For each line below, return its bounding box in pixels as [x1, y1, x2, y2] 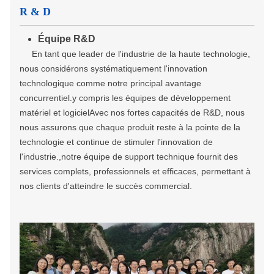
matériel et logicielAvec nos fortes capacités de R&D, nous [20, 107, 245, 117]
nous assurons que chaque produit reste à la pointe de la [20, 122, 240, 132]
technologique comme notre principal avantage [20, 78, 201, 88]
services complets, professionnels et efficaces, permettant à [20, 166, 251, 176]
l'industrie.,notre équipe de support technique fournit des [20, 151, 238, 161]
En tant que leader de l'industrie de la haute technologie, [32, 48, 250, 59]
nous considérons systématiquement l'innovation [20, 63, 207, 73]
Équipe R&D [38, 33, 95, 44]
